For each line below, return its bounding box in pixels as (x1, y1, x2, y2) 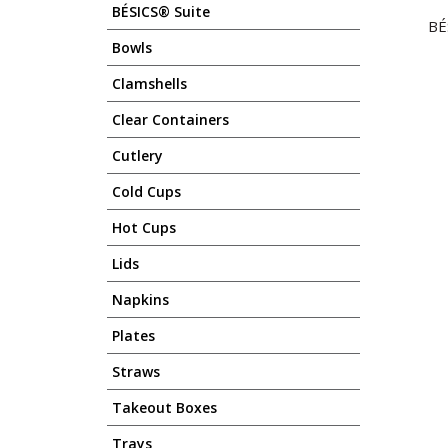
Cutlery (112, 146, 163, 165)
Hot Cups (112, 218, 176, 237)
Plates (112, 326, 155, 345)
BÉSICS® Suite (112, 2, 210, 21)
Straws (112, 362, 160, 381)
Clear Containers (112, 110, 229, 129)
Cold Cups (112, 182, 181, 201)
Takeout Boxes (112, 398, 217, 417)
